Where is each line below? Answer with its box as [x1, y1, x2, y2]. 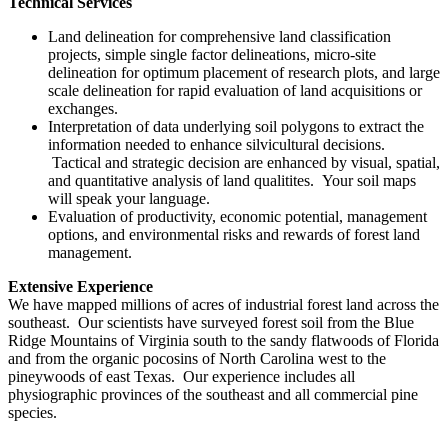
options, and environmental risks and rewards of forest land [48, 225, 420, 243]
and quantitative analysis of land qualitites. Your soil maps [48, 171, 416, 189]
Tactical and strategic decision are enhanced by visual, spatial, [48, 153, 440, 171]
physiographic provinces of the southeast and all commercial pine [8, 385, 418, 403]
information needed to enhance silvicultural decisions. [48, 135, 385, 153]
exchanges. [48, 99, 118, 117]
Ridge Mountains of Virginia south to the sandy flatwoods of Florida [8, 331, 439, 349]
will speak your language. [48, 189, 210, 207]
